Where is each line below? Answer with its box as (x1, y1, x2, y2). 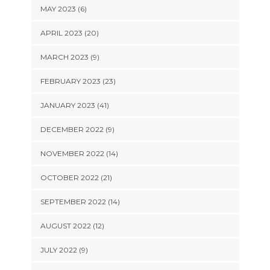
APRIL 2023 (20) (40, 28, 99, 37)
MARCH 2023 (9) (40, 52, 99, 61)
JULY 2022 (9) (40, 245, 88, 254)
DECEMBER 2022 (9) (40, 125, 115, 134)
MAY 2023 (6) (40, 4, 87, 13)
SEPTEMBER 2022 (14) (40, 197, 120, 206)
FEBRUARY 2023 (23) (40, 77, 116, 86)
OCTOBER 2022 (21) (40, 173, 112, 182)
